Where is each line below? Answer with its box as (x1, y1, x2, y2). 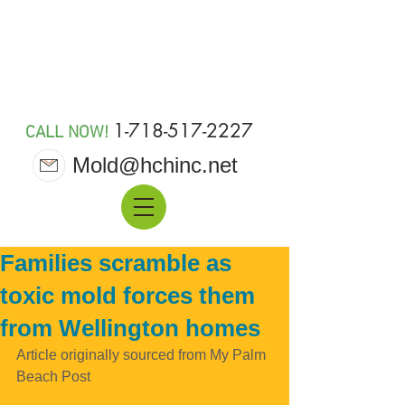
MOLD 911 (25, 30, 257, 77)
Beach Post (16, 369, 90, 384)
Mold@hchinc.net (72, 153, 238, 177)
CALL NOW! (25, 123, 108, 144)
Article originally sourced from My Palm (16, 347, 269, 363)
